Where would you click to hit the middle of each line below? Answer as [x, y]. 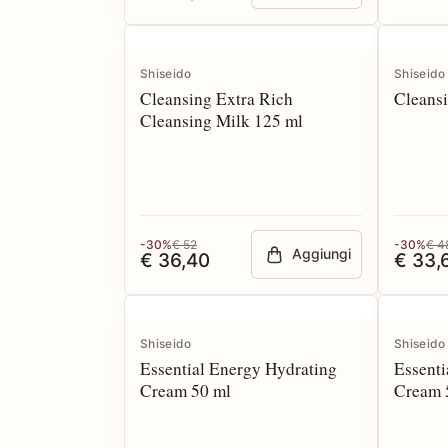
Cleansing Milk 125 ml [221, 120]
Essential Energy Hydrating [238, 368]
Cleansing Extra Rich [216, 98]
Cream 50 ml [185, 390]
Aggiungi [322, 254]
